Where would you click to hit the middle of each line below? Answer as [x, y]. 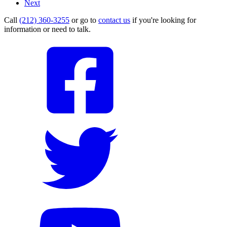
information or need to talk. [47, 29]
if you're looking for [163, 20]
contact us [114, 20]
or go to [84, 20]
